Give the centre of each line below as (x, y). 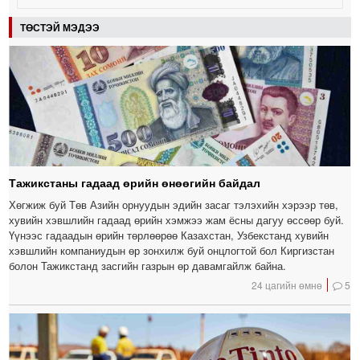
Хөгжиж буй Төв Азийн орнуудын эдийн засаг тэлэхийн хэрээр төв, (174, 204)
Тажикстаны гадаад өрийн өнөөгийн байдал (135, 182)
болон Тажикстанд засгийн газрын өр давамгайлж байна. (148, 265)
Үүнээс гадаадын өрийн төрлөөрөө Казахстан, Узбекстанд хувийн (169, 235)
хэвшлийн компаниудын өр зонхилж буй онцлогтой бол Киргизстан (172, 250)
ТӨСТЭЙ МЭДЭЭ (60, 27)
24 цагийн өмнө (287, 284)
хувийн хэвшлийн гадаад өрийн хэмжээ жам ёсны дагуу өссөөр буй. (177, 219)
